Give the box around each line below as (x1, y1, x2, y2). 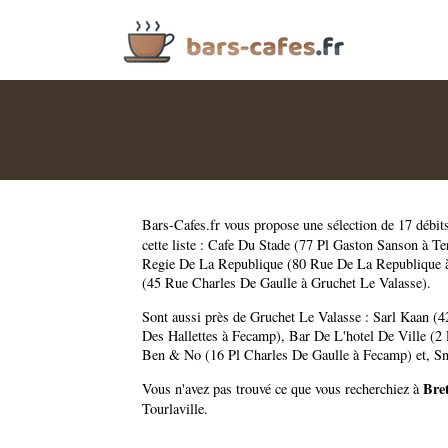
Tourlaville (142, 399, 204, 419)
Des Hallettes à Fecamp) (142, 325, 281, 345)
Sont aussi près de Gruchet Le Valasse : (142, 306, 373, 326)
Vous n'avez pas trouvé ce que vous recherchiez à (142, 379, 423, 399)
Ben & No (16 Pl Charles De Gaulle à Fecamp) (142, 344, 412, 364)
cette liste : (142, 235, 208, 255)
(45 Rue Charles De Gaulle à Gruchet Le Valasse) (142, 273, 427, 293)
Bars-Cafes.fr (142, 215, 220, 235)
